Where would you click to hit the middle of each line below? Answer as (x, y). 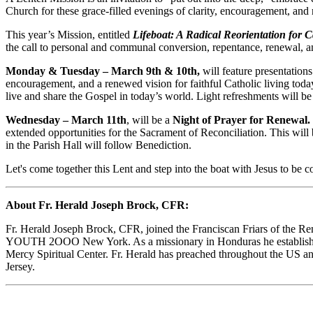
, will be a (148, 120)
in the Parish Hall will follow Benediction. (100, 145)
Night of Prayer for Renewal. (240, 120)
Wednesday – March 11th (66, 120)
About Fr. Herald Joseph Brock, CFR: (97, 205)
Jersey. (22, 267)
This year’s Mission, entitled (69, 35)
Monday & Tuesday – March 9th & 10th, (103, 71)
